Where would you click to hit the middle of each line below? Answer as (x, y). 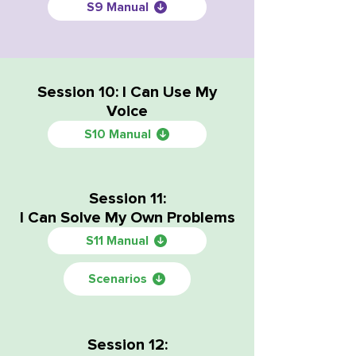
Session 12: (127, 345)
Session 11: (127, 199)
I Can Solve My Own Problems (127, 218)
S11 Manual (117, 241)
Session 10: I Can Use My (127, 92)
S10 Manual (117, 134)
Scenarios (117, 279)
